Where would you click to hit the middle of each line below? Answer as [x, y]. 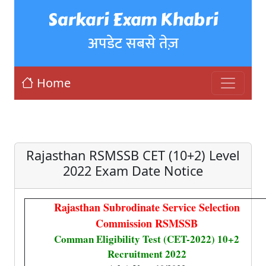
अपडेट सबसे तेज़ [133, 43]
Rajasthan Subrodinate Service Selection [147, 207]
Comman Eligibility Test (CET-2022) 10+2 [147, 239]
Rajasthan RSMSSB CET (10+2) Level [133, 155]
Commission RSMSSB [147, 223]
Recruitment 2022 [147, 254]
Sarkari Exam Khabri [133, 20]
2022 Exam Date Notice [133, 171]
